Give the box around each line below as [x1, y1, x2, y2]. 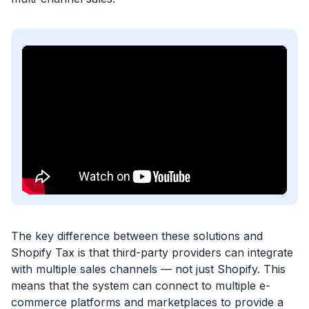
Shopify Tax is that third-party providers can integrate [11, 246, 293, 260]
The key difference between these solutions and [11, 229, 263, 243]
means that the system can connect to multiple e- [11, 279, 270, 293]
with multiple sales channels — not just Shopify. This [11, 262, 286, 277]
